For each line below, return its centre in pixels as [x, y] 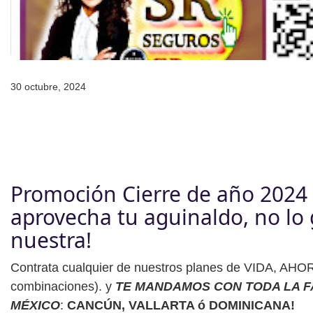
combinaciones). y [63, 287]
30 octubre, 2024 [48, 86]
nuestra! [51, 240]
